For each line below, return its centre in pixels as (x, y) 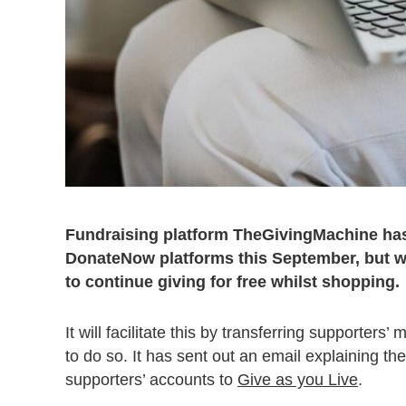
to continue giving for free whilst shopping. (232, 282)
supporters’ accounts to (151, 380)
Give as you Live (298, 380)
